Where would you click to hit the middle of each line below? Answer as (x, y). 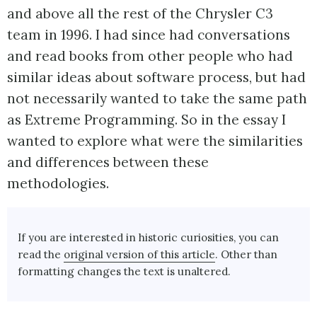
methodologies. (58, 184)
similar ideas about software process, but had (156, 77)
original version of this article (140, 254)
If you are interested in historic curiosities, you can (149, 237)
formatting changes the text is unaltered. (125, 271)
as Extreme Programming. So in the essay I (146, 120)
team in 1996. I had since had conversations (149, 35)
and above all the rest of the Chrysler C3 (140, 14)
